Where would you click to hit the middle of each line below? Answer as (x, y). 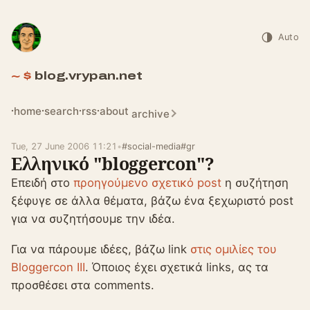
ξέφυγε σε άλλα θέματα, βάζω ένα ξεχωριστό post (152, 201)
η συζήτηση (255, 183)
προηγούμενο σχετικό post (147, 183)
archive (151, 113)
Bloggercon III (48, 267)
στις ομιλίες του (234, 249)
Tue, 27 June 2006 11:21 (64, 146)
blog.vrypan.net (89, 76)
